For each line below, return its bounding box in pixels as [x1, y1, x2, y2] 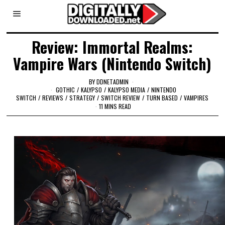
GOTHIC [55, 85, 75, 94]
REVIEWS [42, 93, 64, 102]
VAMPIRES [184, 93, 209, 102]
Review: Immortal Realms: [32, 36, 193, 58]
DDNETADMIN [96, 77, 129, 86]
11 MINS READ [99, 102, 132, 111]
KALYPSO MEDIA [107, 85, 145, 94]
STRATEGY [69, 93, 95, 102]
